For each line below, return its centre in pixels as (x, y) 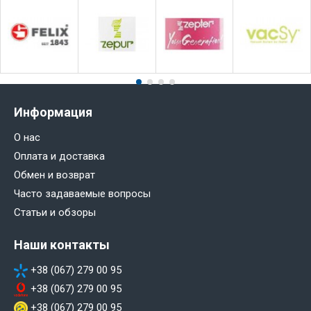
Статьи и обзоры (55, 212)
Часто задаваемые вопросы (82, 193)
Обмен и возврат (54, 175)
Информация (53, 112)
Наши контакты (62, 244)
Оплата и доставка (59, 156)
